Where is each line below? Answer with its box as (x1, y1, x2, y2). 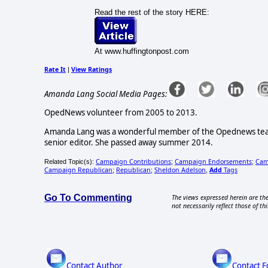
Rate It (44, 65, 66, 74)
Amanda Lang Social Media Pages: (44, 88, 167, 99)
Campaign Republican (44, 165, 112, 174)
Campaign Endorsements (175, 157, 252, 166)
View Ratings (71, 65, 112, 74)
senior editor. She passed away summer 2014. (44, 136, 213, 148)
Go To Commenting (44, 192, 132, 203)
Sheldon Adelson (154, 165, 206, 174)
